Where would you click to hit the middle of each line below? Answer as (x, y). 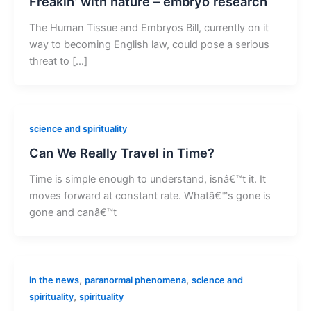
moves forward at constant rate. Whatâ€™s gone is (150, 195)
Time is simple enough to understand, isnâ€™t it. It (147, 179)
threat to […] (58, 61)
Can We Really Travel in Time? (121, 152)
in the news (54, 280)
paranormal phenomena (135, 280)
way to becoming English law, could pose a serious (149, 44)
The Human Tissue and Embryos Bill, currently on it (149, 27)
